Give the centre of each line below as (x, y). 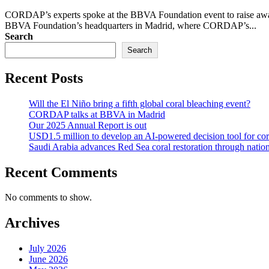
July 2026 (47, 249)
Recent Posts (44, 78)
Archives (32, 223)
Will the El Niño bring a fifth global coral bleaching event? (140, 103)
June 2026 (48, 259)
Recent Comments (61, 172)
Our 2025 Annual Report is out (88, 125)
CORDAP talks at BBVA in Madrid (97, 114)
